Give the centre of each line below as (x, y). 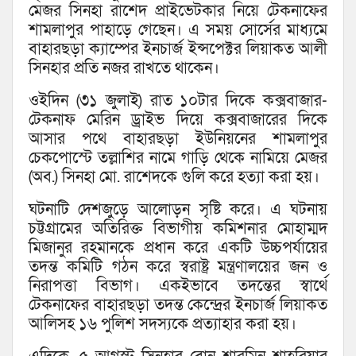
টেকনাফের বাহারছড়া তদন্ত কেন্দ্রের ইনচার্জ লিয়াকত (178, 306)
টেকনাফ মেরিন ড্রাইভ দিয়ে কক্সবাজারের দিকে (178, 120)
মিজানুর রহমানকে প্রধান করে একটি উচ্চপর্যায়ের (178, 248)
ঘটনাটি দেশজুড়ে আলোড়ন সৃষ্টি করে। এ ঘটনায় (178, 210)
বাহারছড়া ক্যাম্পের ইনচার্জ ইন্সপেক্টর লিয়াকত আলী (178, 50)
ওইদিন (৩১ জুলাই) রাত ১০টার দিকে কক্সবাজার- (178, 101)
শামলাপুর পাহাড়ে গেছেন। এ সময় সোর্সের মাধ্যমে (178, 31)
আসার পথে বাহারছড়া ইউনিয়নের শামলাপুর (178, 139)
